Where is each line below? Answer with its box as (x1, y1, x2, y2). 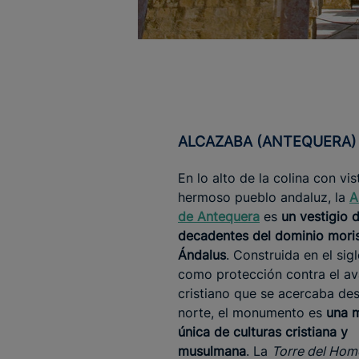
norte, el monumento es (178, 305, 326, 321)
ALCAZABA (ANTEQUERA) (188, 133, 357, 151)
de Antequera (178, 208, 260, 225)
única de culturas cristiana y (178, 324, 348, 341)
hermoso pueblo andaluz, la (178, 189, 349, 206)
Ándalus (178, 247, 226, 264)
